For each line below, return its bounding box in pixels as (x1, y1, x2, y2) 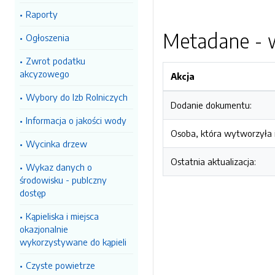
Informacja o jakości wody (26, 115, 126, 126)
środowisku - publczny (20, 174, 107, 185)
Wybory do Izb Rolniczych (26, 91, 128, 103)
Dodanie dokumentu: (171, 99, 252, 110)
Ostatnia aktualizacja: (171, 156, 256, 167)
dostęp (20, 187, 46, 198)
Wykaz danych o (26, 161, 92, 172)
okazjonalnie (20, 223, 68, 234)
